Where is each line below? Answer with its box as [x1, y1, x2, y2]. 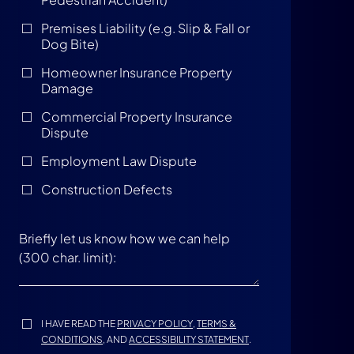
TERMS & [197, 317, 236, 330]
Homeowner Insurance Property [41, 63, 232, 81]
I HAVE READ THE [41, 317, 117, 330]
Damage [41, 79, 93, 96]
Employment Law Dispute [41, 152, 197, 169]
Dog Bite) [41, 35, 99, 52]
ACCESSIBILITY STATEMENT [129, 333, 249, 345]
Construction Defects [41, 180, 172, 198]
